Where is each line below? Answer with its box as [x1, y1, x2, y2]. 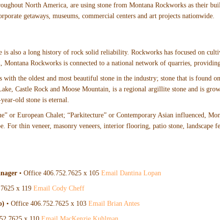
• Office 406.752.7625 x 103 [4, 200, 89, 208]
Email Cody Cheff [33, 185, 85, 192]
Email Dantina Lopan [101, 169, 162, 177]
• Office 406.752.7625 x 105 [17, 169, 102, 177]
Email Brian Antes [88, 200, 140, 208]
